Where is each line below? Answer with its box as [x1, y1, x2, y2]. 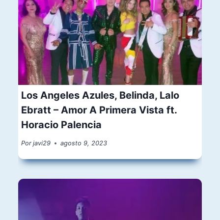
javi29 [33, 139, 51, 147]
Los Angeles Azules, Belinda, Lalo [21, 89, 180, 102]
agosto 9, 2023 [60, 139, 108, 147]
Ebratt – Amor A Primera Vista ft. [21, 104, 177, 116]
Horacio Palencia [21, 119, 102, 131]
